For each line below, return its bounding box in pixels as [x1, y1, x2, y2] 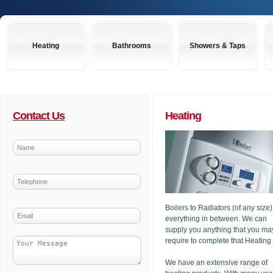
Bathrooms [112, 41, 152, 50]
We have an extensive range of [165, 258, 268, 267]
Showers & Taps [190, 41, 246, 50]
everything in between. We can [165, 214, 267, 223]
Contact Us [13, 110, 65, 122]
